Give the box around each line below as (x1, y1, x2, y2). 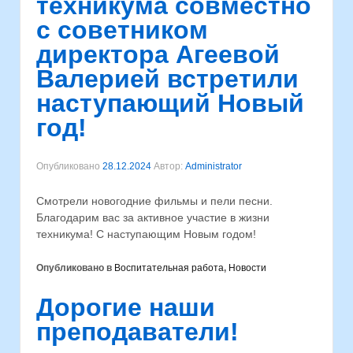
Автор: (151, 161, 185, 173)
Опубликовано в (36, 262, 114, 274)
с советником (36, 15, 208, 44)
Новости (229, 262, 266, 274)
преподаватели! (36, 317, 239, 346)
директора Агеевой (36, 39, 280, 69)
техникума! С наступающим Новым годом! (36, 227, 256, 240)
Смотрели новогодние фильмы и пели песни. (36, 194, 273, 207)
